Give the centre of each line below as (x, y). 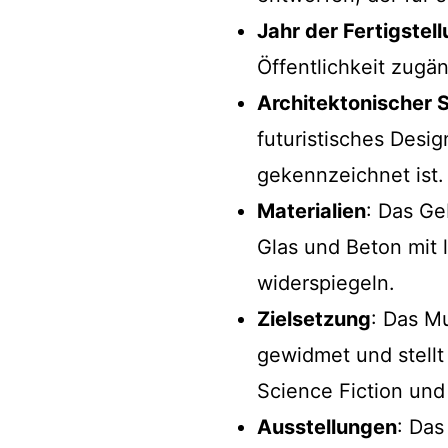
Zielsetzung (314, 319)
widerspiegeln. (326, 283)
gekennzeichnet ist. (350, 175)
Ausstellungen (327, 427)
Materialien (311, 211)
